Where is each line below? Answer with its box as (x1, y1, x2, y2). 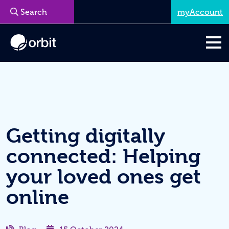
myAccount (177, 7, 223, 17)
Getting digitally (6, 124, 165, 147)
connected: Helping (6, 145, 200, 168)
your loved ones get (6, 165, 201, 188)
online (6, 186, 69, 209)
